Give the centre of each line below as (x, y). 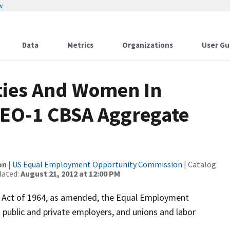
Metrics (80, 45)
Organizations (148, 45)
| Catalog (199, 164)
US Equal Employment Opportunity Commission (97, 164)
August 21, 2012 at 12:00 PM (70, 174)
